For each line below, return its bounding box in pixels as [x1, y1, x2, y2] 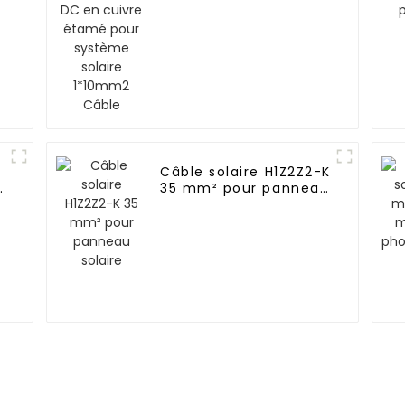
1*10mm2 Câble [160, 13, 276, 32]
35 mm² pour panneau [160, 179, 330, 198]
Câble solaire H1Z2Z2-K [160, 163, 331, 182]
